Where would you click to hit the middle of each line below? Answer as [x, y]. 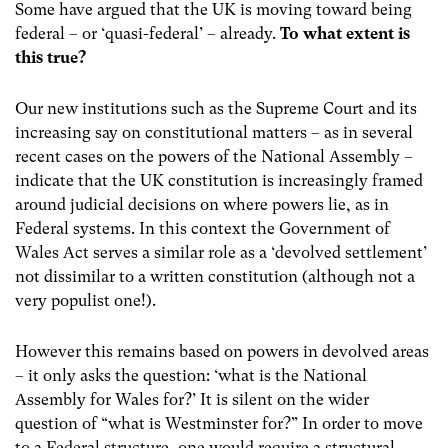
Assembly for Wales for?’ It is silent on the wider [192, 400]
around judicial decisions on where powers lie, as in [202, 204]
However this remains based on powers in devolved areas [222, 352]
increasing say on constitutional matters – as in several [214, 132]
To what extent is [345, 33]
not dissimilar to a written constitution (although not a [215, 276]
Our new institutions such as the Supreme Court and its [216, 108]
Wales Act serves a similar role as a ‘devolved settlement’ [221, 252]
